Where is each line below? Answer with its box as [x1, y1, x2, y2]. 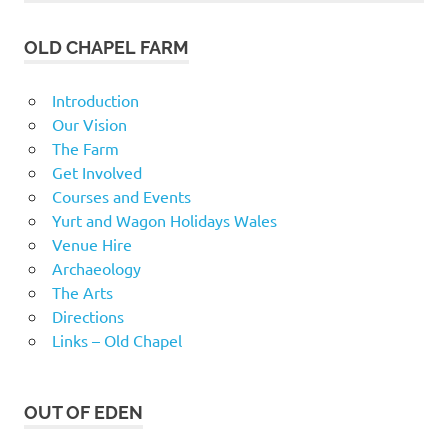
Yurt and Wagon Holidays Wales [51, 209, 277, 230]
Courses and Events [51, 185, 191, 206]
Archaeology [51, 257, 141, 278]
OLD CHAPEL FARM [24, 36, 189, 58]
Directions [51, 305, 124, 326]
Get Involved [51, 161, 142, 182]
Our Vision [51, 113, 127, 134]
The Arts [51, 281, 113, 302]
